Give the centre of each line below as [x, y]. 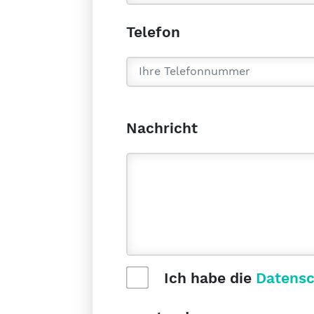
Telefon [153, 32]
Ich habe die [208, 278]
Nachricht [162, 128]
